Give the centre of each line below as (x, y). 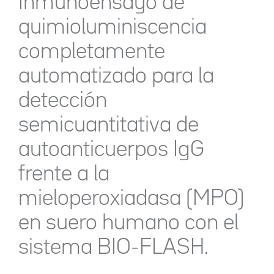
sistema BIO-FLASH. (113, 248)
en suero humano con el (128, 223)
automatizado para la (116, 76)
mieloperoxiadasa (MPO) (131, 199)
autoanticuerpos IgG (111, 150)
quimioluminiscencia (113, 28)
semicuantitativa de (109, 125)
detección (63, 101)
